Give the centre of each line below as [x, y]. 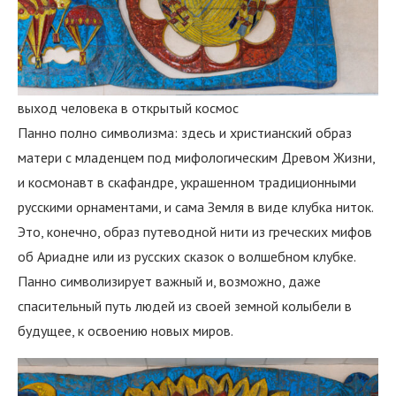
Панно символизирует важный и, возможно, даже [169, 282]
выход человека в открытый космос [128, 108]
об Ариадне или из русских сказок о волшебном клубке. [187, 257]
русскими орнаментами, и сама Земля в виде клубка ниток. [195, 207]
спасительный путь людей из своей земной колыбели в [185, 306]
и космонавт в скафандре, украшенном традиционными [187, 183]
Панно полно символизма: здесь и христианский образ [185, 133]
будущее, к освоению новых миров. [126, 331]
